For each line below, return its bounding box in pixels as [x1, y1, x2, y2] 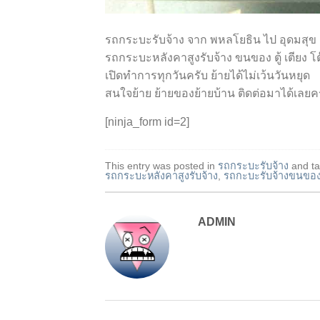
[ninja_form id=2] [105, 116, 189, 129]
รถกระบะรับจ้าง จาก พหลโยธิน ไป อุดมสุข [105, 34, 316, 46]
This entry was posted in [105, 160, 218, 172]
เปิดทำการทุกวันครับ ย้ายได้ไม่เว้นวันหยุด [105, 69, 310, 82]
